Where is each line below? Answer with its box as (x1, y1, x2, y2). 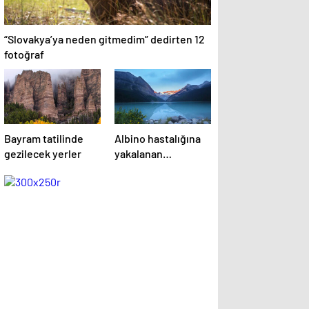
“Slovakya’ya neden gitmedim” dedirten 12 (4, 32, 205, 46)
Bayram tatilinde (4, 132, 83, 145)
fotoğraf (4, 48, 44, 61)
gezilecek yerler (4, 147, 81, 160)
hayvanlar (114, 162, 161, 175)
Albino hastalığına (114, 132, 201, 145)
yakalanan (114, 147, 163, 160)
